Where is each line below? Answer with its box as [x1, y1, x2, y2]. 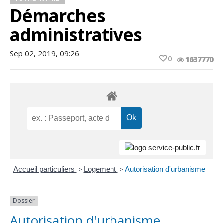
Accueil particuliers [13, 165, 77, 174]
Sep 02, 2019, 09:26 [10, 48, 79, 58]
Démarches [10, 4, 105, 27]
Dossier [13, 196, 35, 205]
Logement [83, 165, 118, 174]
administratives [10, 23, 142, 46]
